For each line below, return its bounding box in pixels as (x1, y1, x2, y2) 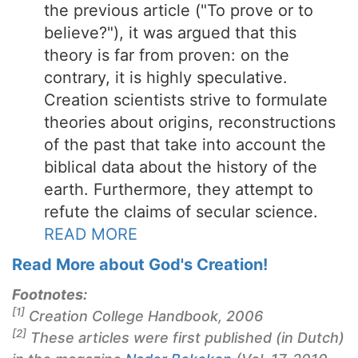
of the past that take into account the (44, 135, 326, 154)
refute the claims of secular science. (44, 202, 318, 221)
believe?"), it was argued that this (44, 23, 296, 42)
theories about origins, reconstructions (44, 113, 336, 132)
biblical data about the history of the (44, 157, 317, 177)
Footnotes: (12, 286, 87, 303)
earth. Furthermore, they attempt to (44, 180, 313, 199)
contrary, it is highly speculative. (44, 68, 288, 87)
